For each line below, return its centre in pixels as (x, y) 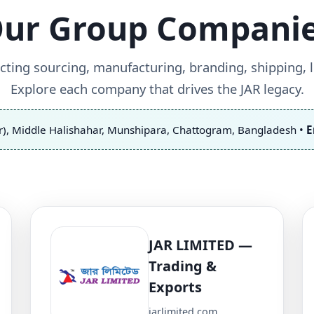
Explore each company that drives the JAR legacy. (157, 88)
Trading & (183, 266)
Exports (175, 287)
